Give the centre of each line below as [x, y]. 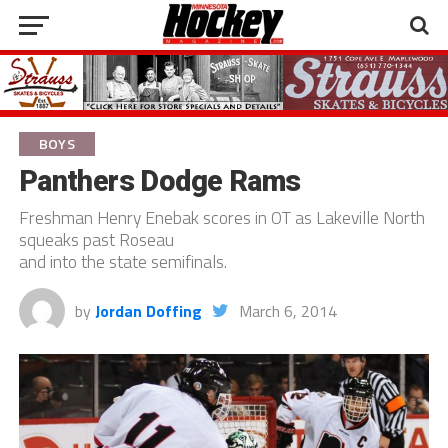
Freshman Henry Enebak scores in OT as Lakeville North [221, 218]
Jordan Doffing [148, 311]
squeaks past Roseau [96, 240]
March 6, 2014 [287, 311]
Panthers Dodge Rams [159, 181]
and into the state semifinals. [122, 262]
